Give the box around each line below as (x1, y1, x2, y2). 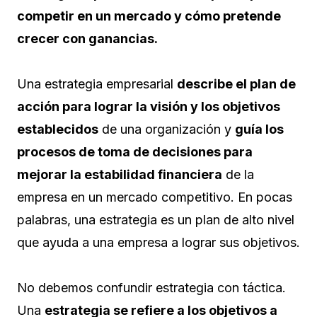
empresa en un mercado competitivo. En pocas (17, 190, 292, 205)
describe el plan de (177, 76, 296, 92)
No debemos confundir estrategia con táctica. (17, 280, 286, 296)
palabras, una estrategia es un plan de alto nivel (17, 212, 294, 228)
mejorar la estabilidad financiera (17, 167, 222, 183)
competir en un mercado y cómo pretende (17, 8, 281, 24)
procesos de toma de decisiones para (17, 144, 253, 160)
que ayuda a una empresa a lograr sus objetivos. (17, 235, 300, 250)
